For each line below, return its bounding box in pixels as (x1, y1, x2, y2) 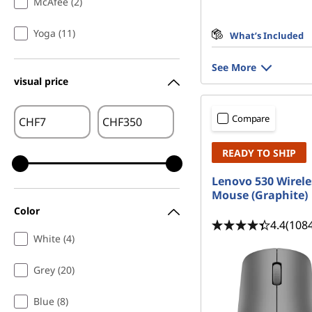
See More (212, 61, 256, 74)
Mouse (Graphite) (212, 187, 308, 203)
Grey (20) (33, 263, 75, 276)
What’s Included (230, 29, 304, 42)
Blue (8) (33, 295, 68, 308)
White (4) (33, 232, 75, 245)
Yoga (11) (33, 26, 75, 40)
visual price (14, 74, 68, 88)
